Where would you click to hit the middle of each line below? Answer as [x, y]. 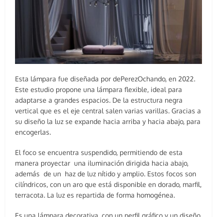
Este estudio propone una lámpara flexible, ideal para [99, 89]
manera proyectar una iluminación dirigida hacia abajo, [102, 163]
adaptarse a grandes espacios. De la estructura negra [99, 100]
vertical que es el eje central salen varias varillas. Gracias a [108, 110]
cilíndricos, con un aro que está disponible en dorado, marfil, [108, 184]
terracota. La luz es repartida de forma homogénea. [95, 195]
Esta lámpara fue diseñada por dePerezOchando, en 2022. [105, 78]
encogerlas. [33, 132]
